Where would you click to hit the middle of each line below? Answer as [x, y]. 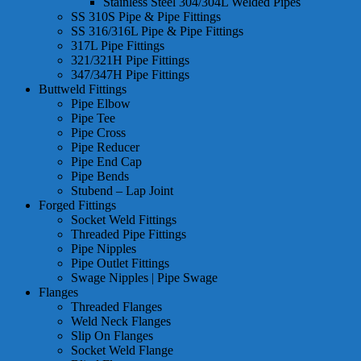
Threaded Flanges [116, 307]
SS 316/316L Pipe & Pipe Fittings [157, 31]
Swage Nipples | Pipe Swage [144, 278]
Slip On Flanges [112, 336]
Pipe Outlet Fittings [120, 263]
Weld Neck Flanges [121, 322]
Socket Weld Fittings [124, 220]
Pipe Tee [93, 118]
